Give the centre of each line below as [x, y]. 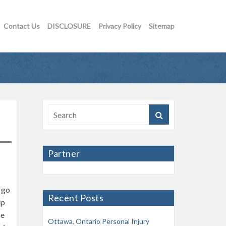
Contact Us [22, 26]
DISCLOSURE [69, 26]
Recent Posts [76, 198]
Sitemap [162, 26]
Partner [64, 153]
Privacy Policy [120, 26]
